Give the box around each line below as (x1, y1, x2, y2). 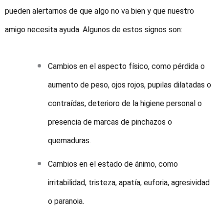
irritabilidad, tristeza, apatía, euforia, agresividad (48, 177, 210, 187)
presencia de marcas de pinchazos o (48, 117, 173, 127)
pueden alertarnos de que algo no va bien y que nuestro (5, 6, 194, 16)
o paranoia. (48, 196, 85, 206)
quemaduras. (48, 135, 91, 145)
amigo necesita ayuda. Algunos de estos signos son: (5, 25, 182, 35)
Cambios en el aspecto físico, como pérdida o (48, 61, 205, 71)
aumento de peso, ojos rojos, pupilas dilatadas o (48, 80, 212, 89)
